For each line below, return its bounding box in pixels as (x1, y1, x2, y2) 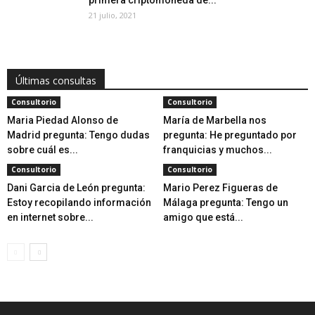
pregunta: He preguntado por (162, 129, 297, 141)
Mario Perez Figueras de (162, 182, 278, 194)
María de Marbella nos (162, 115, 266, 127)
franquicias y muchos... (162, 144, 272, 156)
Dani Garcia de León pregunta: (7, 182, 146, 194)
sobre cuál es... (7, 144, 78, 156)
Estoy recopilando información (7, 197, 151, 209)
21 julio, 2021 (89, 10, 136, 21)
